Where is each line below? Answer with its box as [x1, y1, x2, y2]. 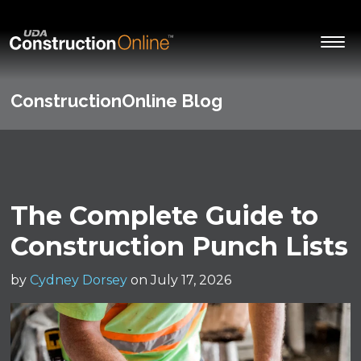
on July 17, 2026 [131, 272, 232, 288]
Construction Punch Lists [10, 230, 349, 263]
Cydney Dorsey [30, 272, 128, 288]
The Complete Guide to [10, 200, 319, 232]
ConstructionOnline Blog [10, 90, 223, 112]
